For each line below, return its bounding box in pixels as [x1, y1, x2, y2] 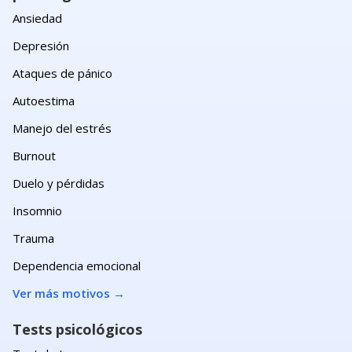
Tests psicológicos [13, 320, 142, 339]
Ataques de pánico [13, 65, 112, 81]
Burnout [13, 148, 56, 163]
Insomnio [13, 203, 62, 218]
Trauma [13, 230, 54, 246]
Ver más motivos [13, 285, 110, 301]
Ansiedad [13, 10, 62, 26]
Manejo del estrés [13, 120, 112, 136]
